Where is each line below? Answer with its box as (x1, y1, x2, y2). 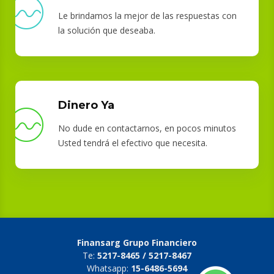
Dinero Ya (58, 98, 114, 113)
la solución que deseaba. (58, 24, 155, 37)
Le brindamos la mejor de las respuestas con (58, 10, 237, 22)
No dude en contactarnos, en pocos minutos (58, 122, 236, 135)
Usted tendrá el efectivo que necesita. (58, 137, 207, 149)
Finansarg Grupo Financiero (77, 237, 197, 249)
